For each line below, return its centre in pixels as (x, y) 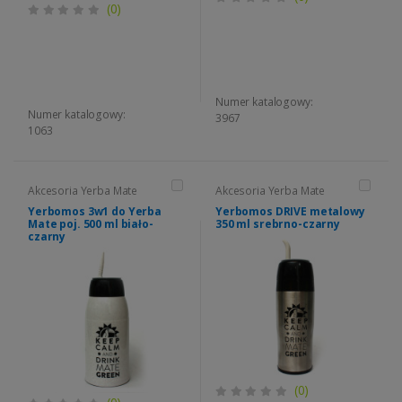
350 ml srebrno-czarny (278, 224)
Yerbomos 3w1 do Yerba (95, 212)
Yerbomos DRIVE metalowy (290, 212)
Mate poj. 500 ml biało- (91, 224)
